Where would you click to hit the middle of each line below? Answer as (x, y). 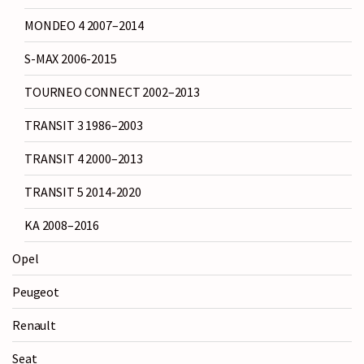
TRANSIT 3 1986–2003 (84, 126)
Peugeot (36, 292)
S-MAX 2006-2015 (71, 59)
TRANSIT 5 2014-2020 (83, 192)
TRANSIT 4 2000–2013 (84, 159)
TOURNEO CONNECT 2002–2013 (112, 92)
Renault (34, 325)
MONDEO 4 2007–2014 (84, 26)
